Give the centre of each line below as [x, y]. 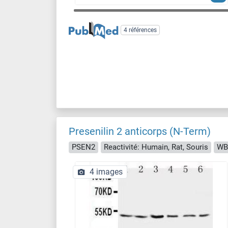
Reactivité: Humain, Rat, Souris [156, 147]
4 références [140, 30]
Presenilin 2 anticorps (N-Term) [140, 131]
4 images [106, 172]
